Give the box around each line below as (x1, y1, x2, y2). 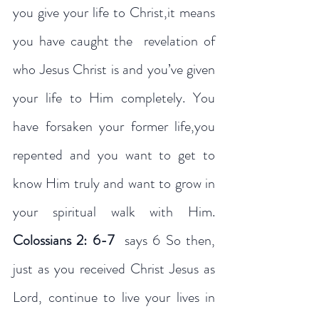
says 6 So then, (113, 230, 216, 251)
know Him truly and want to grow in (13, 173, 215, 194)
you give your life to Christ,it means (13, 2, 215, 23)
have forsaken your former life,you (13, 116, 215, 137)
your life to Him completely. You (13, 88, 215, 108)
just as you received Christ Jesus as (13, 258, 215, 279)
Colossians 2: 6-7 (13, 230, 114, 251)
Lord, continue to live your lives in (13, 287, 215, 308)
